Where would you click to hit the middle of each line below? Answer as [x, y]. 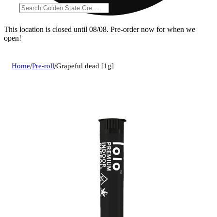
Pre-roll [43, 66]
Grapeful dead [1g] [85, 66]
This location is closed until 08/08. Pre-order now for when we [100, 29]
